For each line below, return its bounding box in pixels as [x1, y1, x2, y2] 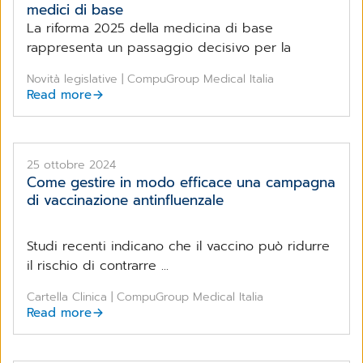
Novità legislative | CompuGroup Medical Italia [27, 70, 274, 88]
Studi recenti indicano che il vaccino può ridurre [27, 236, 330, 256]
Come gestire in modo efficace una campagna [27, 171, 335, 193]
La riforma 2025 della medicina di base [27, 18, 273, 38]
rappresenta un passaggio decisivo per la [27, 37, 291, 58]
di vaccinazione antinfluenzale [27, 189, 224, 211]
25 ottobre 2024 [27, 156, 116, 173]
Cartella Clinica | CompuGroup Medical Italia [27, 288, 263, 305]
